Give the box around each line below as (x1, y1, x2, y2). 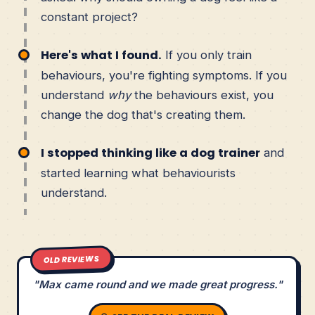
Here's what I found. (41, 46, 162, 63)
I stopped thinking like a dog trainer (41, 144, 260, 161)
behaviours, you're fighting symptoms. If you (41, 67, 287, 82)
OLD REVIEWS (42, 252, 99, 266)
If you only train (162, 47, 252, 62)
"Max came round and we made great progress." (32, 278, 283, 292)
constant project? (41, 9, 138, 24)
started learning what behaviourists (41, 165, 236, 180)
